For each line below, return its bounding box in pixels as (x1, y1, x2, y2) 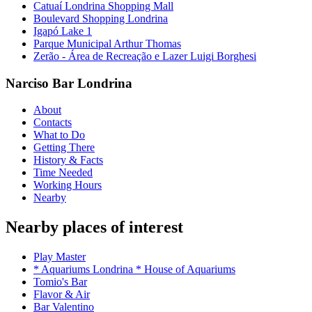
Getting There (33, 141, 95, 154)
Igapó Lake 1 (33, 24, 92, 37)
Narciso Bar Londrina (6, 75, 132, 91)
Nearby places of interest (6, 218, 183, 237)
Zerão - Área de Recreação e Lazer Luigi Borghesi (33, 49, 256, 62)
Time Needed (33, 166, 93, 179)
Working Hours (33, 179, 102, 192)
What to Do (33, 129, 85, 141)
